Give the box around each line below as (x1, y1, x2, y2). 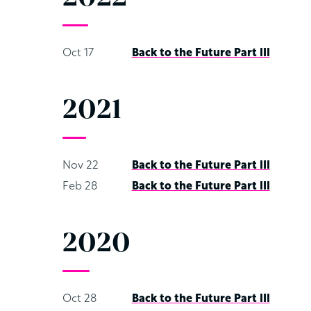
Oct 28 (62, 294, 96, 305)
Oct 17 (62, 48, 94, 59)
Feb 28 (62, 181, 97, 192)
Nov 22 (62, 160, 99, 171)
